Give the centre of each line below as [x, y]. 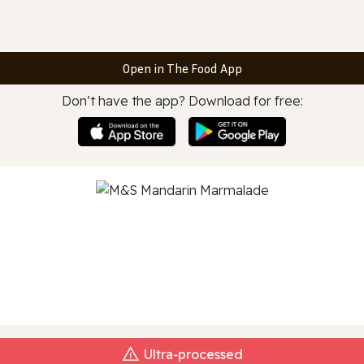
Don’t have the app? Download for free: [182, 101]
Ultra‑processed [193, 354]
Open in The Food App [182, 68]
